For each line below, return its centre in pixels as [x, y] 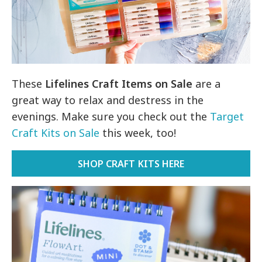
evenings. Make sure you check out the [111, 117]
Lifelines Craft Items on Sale [119, 84]
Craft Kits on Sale [56, 133]
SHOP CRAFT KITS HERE [131, 164]
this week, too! [138, 133]
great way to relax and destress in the [108, 100]
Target [227, 117]
